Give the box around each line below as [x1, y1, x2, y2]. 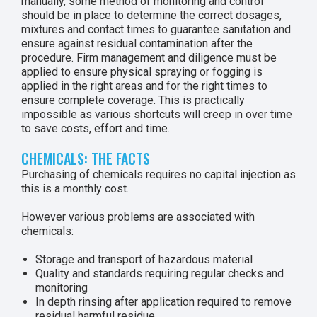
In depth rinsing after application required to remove [35, 295, 292, 309]
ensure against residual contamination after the [21, 37, 253, 50]
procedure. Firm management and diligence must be [21, 51, 277, 64]
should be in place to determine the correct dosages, [21, 8, 282, 22]
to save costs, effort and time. [21, 122, 173, 135]
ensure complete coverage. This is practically [21, 93, 245, 107]
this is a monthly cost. [21, 182, 129, 195]
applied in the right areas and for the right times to [21, 79, 267, 93]
